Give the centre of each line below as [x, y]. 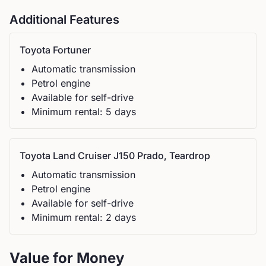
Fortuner [72, 50]
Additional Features [64, 20]
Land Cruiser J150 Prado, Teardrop [132, 156]
